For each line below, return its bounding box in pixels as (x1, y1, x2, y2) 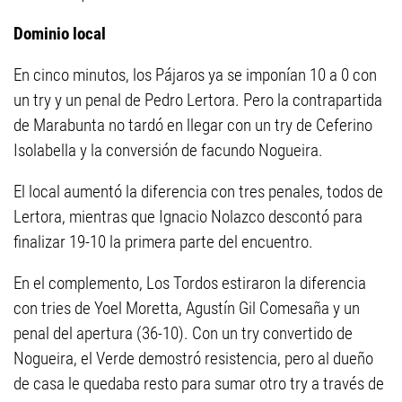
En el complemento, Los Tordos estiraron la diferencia (13, 273, 366, 293)
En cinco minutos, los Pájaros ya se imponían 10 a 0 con (13, 65, 377, 85)
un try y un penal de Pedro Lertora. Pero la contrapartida (13, 90, 382, 110)
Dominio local (13, 23, 106, 44)
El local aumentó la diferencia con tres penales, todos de (13, 181, 383, 202)
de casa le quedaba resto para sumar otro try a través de (13, 373, 384, 394)
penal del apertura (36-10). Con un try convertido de (13, 323, 353, 344)
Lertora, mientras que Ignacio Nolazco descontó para (13, 206, 363, 227)
